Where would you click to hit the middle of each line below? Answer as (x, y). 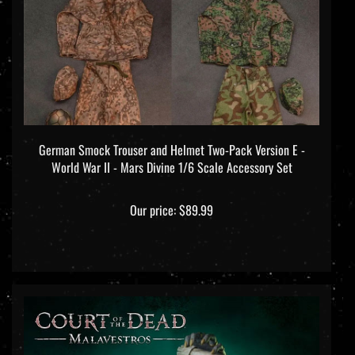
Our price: (153, 211)
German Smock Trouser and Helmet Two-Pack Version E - (172, 151)
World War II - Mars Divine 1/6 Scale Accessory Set (172, 168)
